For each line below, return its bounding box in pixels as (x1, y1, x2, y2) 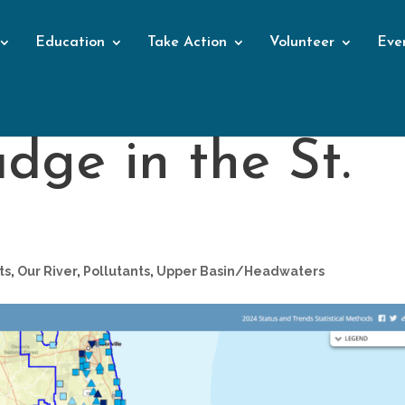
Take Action (147, 35, 228, 50)
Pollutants (83, 264, 151, 278)
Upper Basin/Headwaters (156, 264, 325, 278)
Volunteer (269, 35, 335, 50)
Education (35, 35, 106, 50)
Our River (17, 264, 78, 278)
